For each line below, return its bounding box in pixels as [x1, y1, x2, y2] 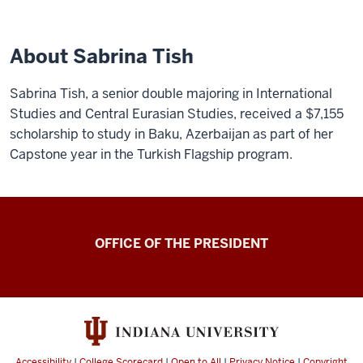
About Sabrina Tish [10, 44, 194, 69]
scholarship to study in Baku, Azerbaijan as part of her [10, 126, 333, 143]
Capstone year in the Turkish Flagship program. [10, 146, 293, 163]
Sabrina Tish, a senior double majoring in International [10, 85, 332, 102]
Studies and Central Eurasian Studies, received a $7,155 [10, 105, 344, 122]
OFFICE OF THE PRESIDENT [95, 235, 268, 252]
